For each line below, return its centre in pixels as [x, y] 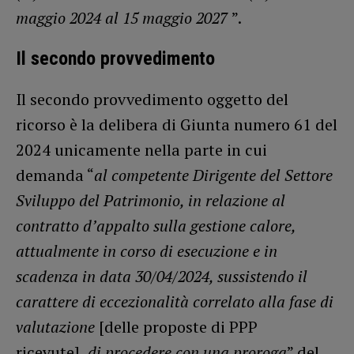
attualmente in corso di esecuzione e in [147, 250]
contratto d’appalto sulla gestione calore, [156, 225]
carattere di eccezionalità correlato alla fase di [175, 301]
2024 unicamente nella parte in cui [141, 149]
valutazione [55, 326]
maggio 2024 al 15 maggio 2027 [124, 17]
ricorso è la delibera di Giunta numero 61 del [177, 124]
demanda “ [55, 175]
